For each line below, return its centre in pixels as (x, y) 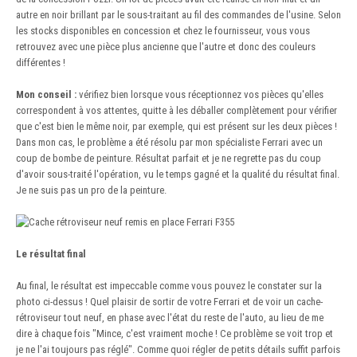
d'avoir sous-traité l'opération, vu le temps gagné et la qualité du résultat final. (178, 174)
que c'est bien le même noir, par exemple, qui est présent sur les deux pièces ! (177, 126)
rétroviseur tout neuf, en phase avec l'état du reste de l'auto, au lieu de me (170, 318)
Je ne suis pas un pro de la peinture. (91, 190)
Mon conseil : (46, 94)
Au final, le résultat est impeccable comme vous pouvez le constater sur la (169, 286)
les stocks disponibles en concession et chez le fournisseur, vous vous (163, 30)
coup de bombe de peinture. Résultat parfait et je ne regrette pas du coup (169, 158)
